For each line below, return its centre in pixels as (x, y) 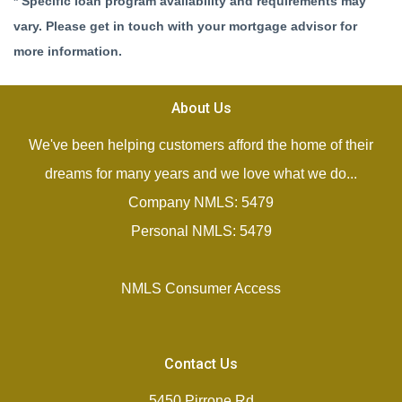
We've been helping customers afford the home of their (201, 145)
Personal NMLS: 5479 (201, 231)
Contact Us (201, 364)
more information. (68, 51)
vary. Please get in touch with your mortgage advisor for (185, 26)
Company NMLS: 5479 (201, 202)
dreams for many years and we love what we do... (201, 174)
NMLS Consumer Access (201, 288)
